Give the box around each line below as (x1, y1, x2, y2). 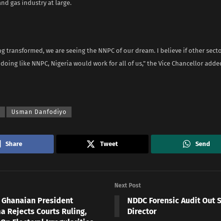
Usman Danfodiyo (11, 108, 67, 115)
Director (127, 206, 156, 216)
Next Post (114, 182, 141, 189)
